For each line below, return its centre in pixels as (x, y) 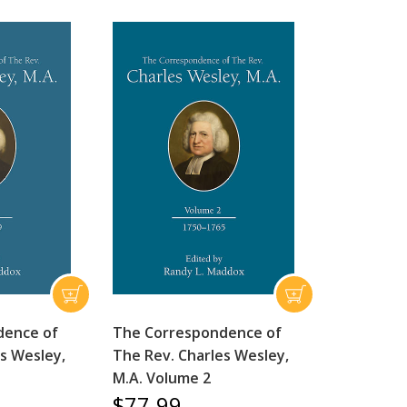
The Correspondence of (197, 333)
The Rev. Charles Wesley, (200, 356)
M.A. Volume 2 (161, 378)
